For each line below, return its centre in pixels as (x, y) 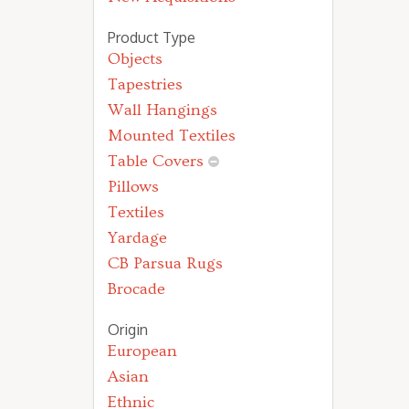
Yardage (137, 238)
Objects (135, 59)
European (142, 351)
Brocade (136, 289)
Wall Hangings (163, 110)
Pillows (133, 187)
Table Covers (156, 161)
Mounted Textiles (172, 136)
